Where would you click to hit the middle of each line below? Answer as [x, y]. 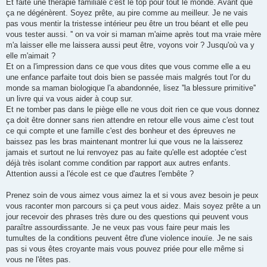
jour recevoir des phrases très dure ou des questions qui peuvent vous [127, 216]
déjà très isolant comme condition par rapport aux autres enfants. [118, 163]
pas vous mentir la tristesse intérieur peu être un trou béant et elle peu [127, 23]
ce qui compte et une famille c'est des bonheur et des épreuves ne [121, 131]
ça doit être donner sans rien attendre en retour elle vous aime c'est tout [130, 120]
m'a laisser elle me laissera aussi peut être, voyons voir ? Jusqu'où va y [130, 45]
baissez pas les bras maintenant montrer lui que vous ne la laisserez [125, 141]
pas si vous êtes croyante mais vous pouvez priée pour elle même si [125, 249]
